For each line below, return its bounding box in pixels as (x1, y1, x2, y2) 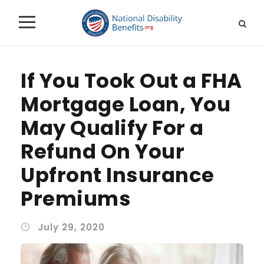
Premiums (21, 184, 131, 213)
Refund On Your (21, 137, 184, 166)
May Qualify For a (21, 113, 204, 142)
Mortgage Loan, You (21, 90, 230, 118)
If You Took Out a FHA (21, 66, 242, 95)
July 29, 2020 (38, 220, 105, 233)
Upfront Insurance (21, 160, 214, 189)
